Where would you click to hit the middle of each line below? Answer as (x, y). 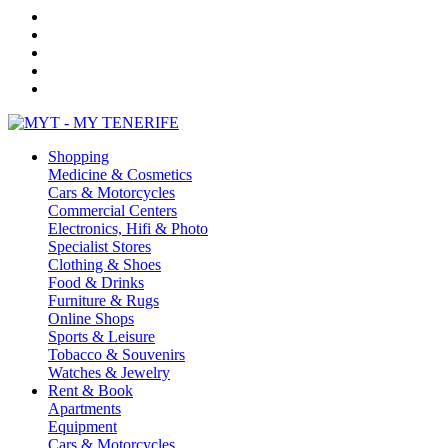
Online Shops (91, 318)
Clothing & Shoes (104, 264)
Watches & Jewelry (109, 372)
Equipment (82, 426)
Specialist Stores (99, 246)
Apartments (84, 408)
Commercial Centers (112, 210)
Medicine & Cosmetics (120, 174)
